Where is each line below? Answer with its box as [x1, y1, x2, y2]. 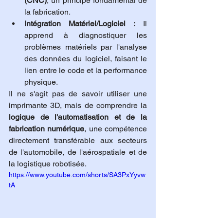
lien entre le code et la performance [24, 65, 147, 75]
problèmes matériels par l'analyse [24, 42, 147, 52]
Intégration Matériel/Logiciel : [24, 18, 135, 28]
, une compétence [84, 124, 147, 133]
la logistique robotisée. [9, 159, 87, 168]
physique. [24, 77, 58, 87]
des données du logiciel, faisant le [24, 54, 147, 63]
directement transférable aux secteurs [9, 135, 147, 145]
